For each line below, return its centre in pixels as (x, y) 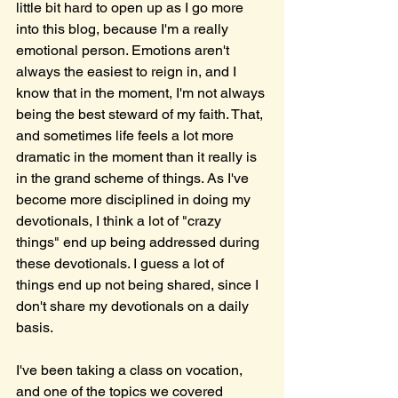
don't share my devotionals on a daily (134, 306)
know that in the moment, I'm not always (142, 93)
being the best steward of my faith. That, (141, 114)
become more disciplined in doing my (135, 199)
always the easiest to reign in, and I (128, 72)
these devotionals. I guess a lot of (122, 263)
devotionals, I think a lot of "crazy (120, 221)
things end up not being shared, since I (139, 285)
